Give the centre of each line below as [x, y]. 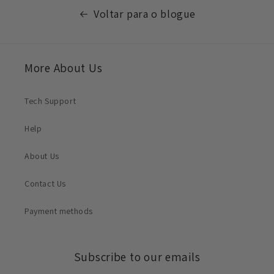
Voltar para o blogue [145, 14]
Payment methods [59, 211]
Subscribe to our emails [137, 257]
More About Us [64, 68]
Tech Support [50, 101]
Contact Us [45, 184]
